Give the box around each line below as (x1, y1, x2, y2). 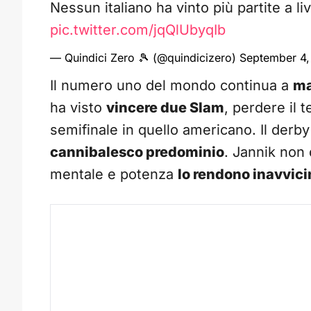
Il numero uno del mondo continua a (50, 77, 293, 94)
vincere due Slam (106, 99, 224, 117)
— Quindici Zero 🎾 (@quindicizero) (50, 51, 239, 65)
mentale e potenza (50, 166, 178, 183)
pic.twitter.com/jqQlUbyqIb (50, 22, 226, 39)
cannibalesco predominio (50, 144, 224, 161)
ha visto (50, 99, 106, 117)
